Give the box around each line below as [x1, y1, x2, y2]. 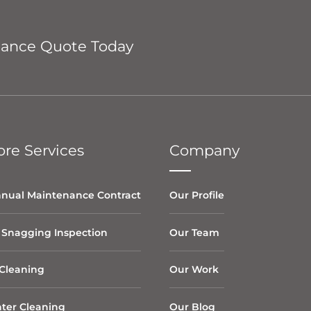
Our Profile [169, 190, 224, 201]
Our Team [169, 226, 219, 238]
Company [169, 141, 239, 159]
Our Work [169, 264, 219, 276]
